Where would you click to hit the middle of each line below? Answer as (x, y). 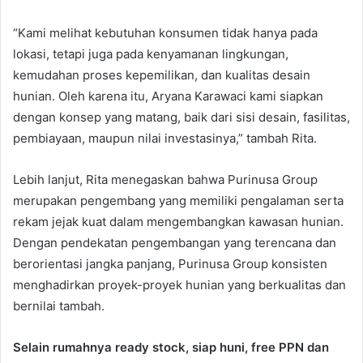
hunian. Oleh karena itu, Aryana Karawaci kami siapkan (168, 96)
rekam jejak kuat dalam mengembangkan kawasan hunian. (178, 222)
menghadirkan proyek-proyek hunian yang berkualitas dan (179, 285)
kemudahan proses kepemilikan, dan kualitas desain (162, 75)
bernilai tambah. (59, 306)
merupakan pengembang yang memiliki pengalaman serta (178, 201)
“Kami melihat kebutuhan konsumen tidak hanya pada (165, 33)
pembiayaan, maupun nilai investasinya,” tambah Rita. (165, 139)
